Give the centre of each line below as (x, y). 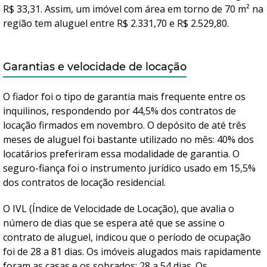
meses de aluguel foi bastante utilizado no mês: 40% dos (128, 139)
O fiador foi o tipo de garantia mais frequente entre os (124, 97)
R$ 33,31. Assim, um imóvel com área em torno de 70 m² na (133, 9)
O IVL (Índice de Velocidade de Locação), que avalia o (119, 209)
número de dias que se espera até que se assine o (114, 223)
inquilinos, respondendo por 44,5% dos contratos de (119, 111)
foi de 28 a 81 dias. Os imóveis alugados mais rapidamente (132, 252)
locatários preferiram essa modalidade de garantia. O (121, 154)
